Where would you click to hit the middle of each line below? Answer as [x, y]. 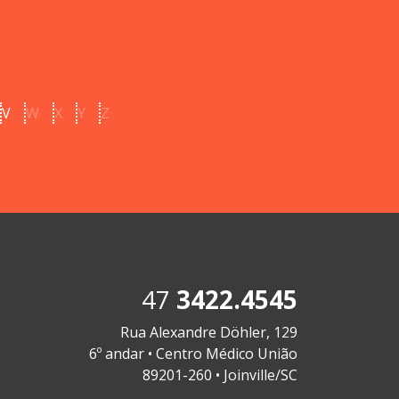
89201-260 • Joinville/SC [220, 375]
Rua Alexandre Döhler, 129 [209, 333]
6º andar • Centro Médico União [193, 354]
